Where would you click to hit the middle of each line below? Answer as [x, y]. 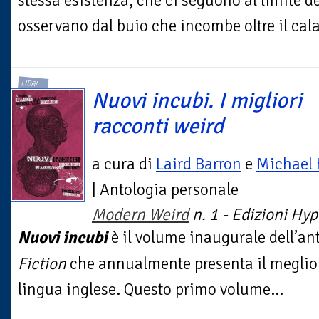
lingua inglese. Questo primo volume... [151, 289]
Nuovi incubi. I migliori [197, 100]
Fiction [42, 263]
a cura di [124, 164]
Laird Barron [199, 164]
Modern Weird [140, 214]
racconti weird [158, 126]
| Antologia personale [165, 189]
